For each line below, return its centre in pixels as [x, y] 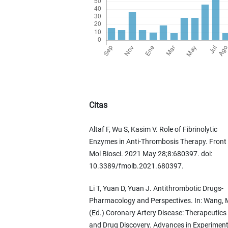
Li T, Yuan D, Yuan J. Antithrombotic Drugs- [156, 188]
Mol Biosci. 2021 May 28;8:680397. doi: [150, 153]
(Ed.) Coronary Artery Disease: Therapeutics [158, 212]
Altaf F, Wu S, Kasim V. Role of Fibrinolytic [153, 129]
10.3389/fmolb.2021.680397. [136, 166]
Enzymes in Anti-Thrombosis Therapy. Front [158, 141]
